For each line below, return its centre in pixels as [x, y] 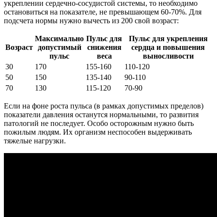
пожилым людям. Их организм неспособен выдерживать [98, 132]
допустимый [59, 47]
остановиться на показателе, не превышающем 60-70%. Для [103, 12]
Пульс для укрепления [168, 39]
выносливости [168, 56]
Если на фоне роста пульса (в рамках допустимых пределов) [104, 106]
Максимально [59, 39]
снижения [104, 47]
